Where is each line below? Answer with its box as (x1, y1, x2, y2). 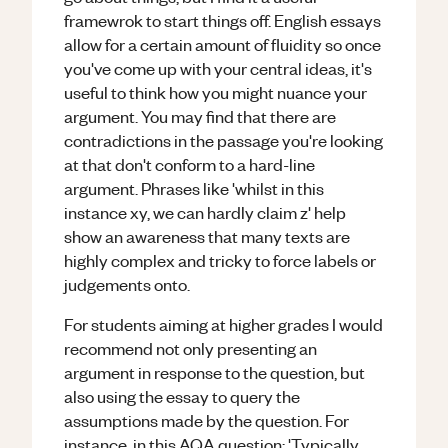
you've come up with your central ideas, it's (64, 57, 372, 79)
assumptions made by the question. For (64, 409, 349, 431)
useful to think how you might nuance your (64, 81, 367, 103)
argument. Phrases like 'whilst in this (64, 177, 324, 199)
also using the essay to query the (64, 385, 300, 407)
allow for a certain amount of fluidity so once (64, 33, 381, 55)
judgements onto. (64, 273, 193, 295)
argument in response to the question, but (64, 361, 365, 383)
